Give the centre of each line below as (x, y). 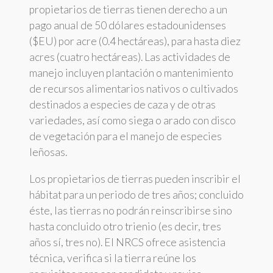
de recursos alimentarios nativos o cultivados (134, 89)
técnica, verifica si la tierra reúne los (113, 258)
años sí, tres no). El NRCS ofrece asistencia (127, 243)
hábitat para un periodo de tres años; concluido (136, 195)
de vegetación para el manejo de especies (126, 136)
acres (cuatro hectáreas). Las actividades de (130, 57)
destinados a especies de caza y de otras (122, 105)
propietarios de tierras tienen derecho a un (128, 10)
